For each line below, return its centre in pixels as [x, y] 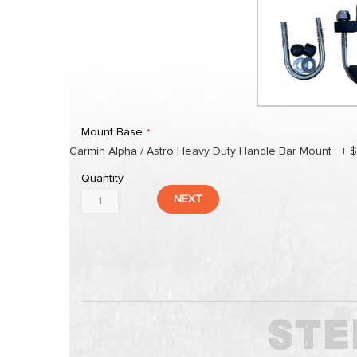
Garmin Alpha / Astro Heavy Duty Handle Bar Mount [200, 151]
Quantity [102, 178]
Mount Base [112, 132]
